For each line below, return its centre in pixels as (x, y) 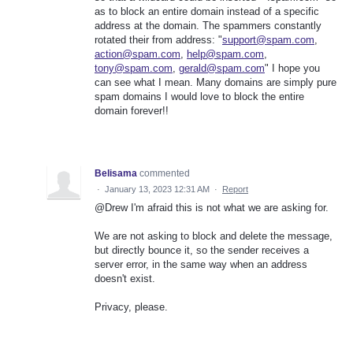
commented (165, 173)
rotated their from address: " (158, 39)
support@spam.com (268, 39)
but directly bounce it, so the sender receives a (202, 250)
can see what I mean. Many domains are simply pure (216, 82)
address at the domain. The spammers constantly (208, 25)
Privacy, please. (131, 307)
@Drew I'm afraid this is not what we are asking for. (212, 207)
